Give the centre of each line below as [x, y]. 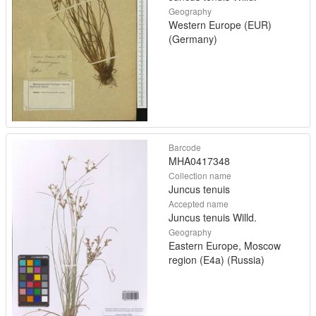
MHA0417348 [199, 160]
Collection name [200, 175]
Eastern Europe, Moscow [225, 245]
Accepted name [199, 203]
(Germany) [193, 39]
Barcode [185, 147]
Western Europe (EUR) [220, 25]
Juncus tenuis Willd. [213, 217]
